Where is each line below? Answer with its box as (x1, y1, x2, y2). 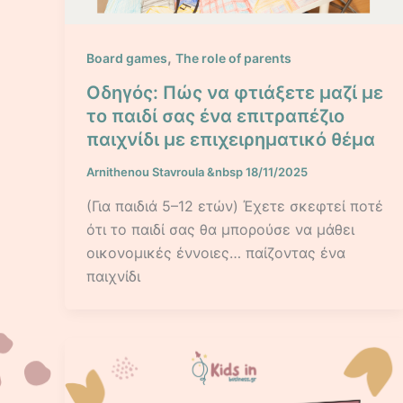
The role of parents (175, 50, 291, 67)
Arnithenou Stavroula (86, 164, 207, 179)
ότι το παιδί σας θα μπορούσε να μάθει (86, 219, 354, 238)
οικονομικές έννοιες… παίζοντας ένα (86, 243, 345, 262)
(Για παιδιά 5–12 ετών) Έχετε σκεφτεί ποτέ (86, 196, 383, 215)
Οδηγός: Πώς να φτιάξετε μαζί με (86, 81, 383, 103)
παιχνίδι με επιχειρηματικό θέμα (86, 128, 375, 150)
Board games (86, 50, 167, 67)
